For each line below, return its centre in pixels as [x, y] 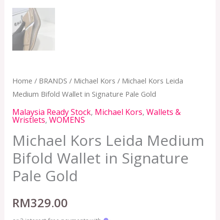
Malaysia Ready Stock [51, 112]
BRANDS [53, 81]
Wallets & [163, 112]
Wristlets [28, 120]
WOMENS [67, 120]
